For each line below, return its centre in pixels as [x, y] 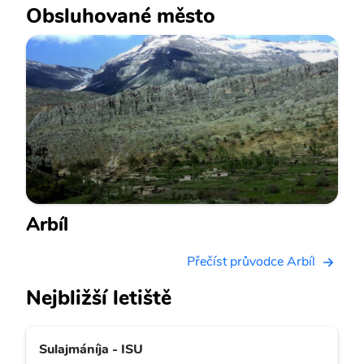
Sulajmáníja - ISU [91, 350]
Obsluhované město [121, 16]
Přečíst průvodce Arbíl [251, 262]
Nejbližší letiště [99, 298]
